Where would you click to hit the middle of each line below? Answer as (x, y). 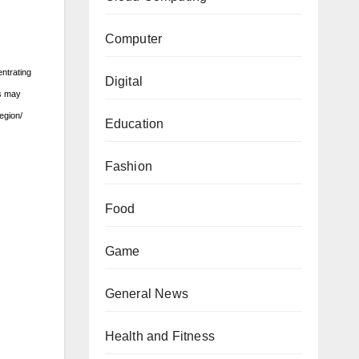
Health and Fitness (160, 336)
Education (134, 124)
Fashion (128, 166)
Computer (133, 39)
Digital (123, 81)
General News (146, 294)
